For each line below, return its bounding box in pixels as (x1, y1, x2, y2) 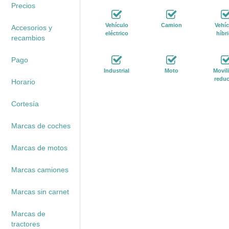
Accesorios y (11, 24, 52, 32)
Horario (11, 78, 35, 86)
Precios (11, 2, 35, 10)
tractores (11, 220, 40, 228)
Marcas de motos (11, 144, 67, 152)
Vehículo (105, 22, 128, 28)
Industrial (104, 67, 129, 74)
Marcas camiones (11, 166, 68, 174)
